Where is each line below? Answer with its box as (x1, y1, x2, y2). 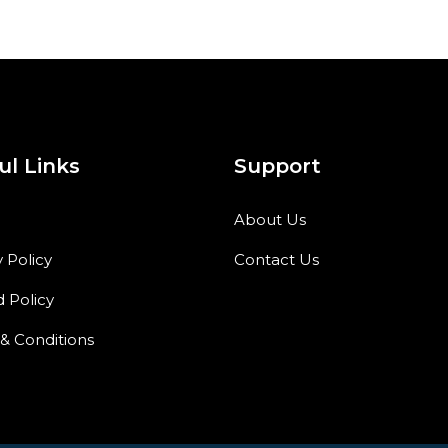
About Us (234, 209, 306, 229)
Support (234, 153, 321, 178)
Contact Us (234, 249, 319, 269)
